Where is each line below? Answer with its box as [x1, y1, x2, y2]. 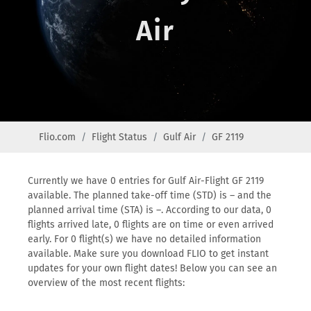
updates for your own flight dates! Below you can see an [28, 262, 277, 274]
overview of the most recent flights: [28, 277, 185, 289]
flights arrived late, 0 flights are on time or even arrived [28, 219, 274, 230]
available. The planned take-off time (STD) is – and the [28, 190, 271, 201]
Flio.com [39, 131, 76, 143]
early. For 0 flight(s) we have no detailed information [28, 233, 261, 245]
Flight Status [92, 131, 147, 143]
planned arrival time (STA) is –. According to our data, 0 [28, 204, 271, 216]
